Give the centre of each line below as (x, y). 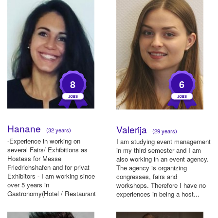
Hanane (25, 128)
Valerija (133, 129)
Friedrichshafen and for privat (48, 167)
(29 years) (163, 131)
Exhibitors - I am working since (51, 176)
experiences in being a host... (158, 194)
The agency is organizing (152, 168)
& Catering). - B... (32, 202)
